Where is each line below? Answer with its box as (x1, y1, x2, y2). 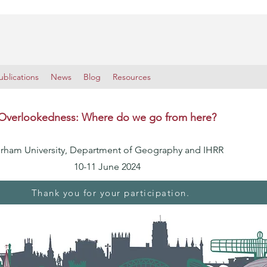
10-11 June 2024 (73, 161, 141, 172)
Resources (113, 72, 151, 82)
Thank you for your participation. (31, 187, 190, 198)
